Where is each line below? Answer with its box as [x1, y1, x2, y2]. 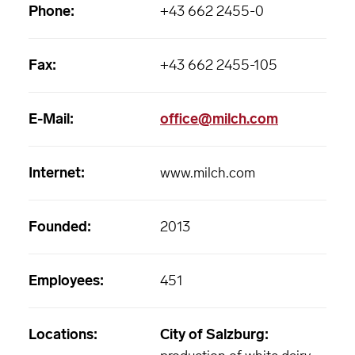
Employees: [29, 272, 104, 289]
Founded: [29, 218, 91, 235]
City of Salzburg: [160, 326, 269, 343]
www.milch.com [160, 164, 255, 181]
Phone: [29, 2, 74, 20]
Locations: [29, 326, 97, 343]
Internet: [29, 164, 85, 181]
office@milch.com [160, 110, 278, 128]
